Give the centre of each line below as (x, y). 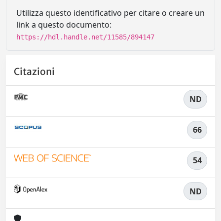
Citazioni (34, 72)
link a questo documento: (64, 25)
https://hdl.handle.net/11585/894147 (85, 37)
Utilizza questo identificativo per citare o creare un (110, 13)
